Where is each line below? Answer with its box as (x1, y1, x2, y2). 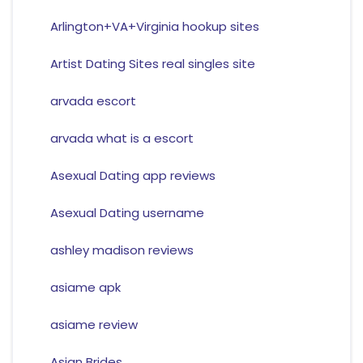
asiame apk (49, 279, 121, 297)
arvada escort (49, 92, 136, 110)
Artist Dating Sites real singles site (49, 55, 255, 73)
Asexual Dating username (49, 204, 204, 222)
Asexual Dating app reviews (49, 167, 216, 185)
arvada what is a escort (49, 130, 194, 147)
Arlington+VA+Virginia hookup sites (49, 18, 259, 36)
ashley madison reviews (49, 241, 194, 259)
